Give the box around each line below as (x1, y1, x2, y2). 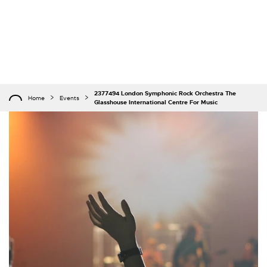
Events (60, 94, 79, 102)
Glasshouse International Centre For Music (94, 98, 218, 106)
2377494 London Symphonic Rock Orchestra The (94, 89, 236, 97)
